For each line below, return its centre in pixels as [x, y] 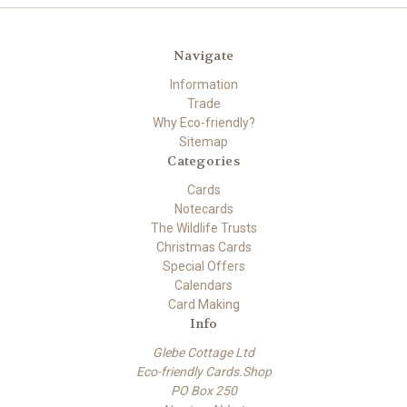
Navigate [203, 56]
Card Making [203, 305]
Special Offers [203, 267]
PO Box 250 [203, 391]
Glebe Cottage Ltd [203, 353]
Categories [203, 161]
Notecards [203, 209]
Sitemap [203, 142]
